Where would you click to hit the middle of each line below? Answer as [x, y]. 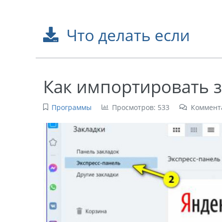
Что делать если [128, 35]
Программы [71, 108]
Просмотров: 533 [140, 108]
